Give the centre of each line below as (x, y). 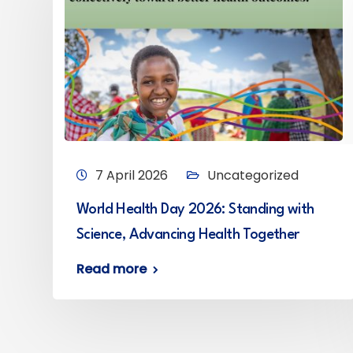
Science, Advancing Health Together (188, 235)
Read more (111, 269)
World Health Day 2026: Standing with (195, 210)
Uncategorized (253, 175)
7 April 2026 (132, 175)
